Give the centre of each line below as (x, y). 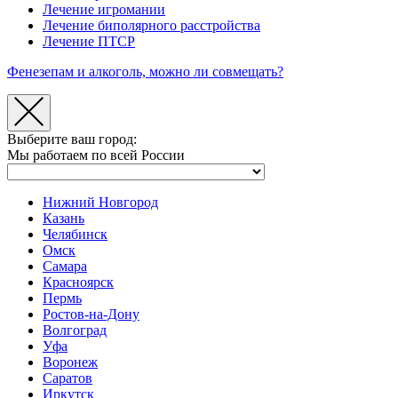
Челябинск (75, 234)
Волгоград (75, 330)
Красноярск (78, 282)
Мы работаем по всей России (96, 155)
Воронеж (70, 362)
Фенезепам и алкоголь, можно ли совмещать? (145, 72)
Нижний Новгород (100, 202)
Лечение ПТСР (89, 41)
